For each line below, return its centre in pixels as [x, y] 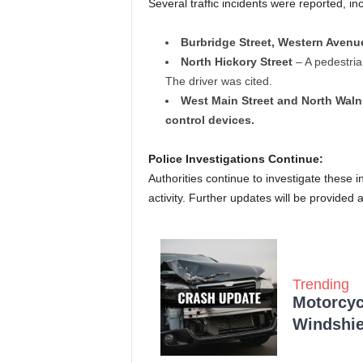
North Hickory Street [236, 62]
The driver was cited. [218, 81]
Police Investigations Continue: [235, 159]
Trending [320, 284]
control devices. [209, 120]
